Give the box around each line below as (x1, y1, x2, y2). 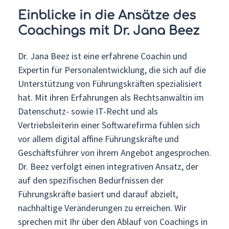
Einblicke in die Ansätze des (18, 8, 196, 22)
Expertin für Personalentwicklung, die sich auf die (18, 63, 206, 76)
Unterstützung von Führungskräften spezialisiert (18, 77, 202, 89)
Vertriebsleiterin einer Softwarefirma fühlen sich (18, 119, 200, 131)
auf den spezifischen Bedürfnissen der (18, 174, 164, 186)
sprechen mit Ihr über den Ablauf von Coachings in (18, 215, 208, 227)
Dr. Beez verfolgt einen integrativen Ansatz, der (18, 160, 198, 172)
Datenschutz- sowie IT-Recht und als (18, 105, 158, 117)
